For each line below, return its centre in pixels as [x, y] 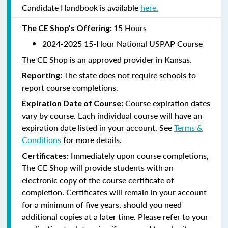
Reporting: [43, 75]
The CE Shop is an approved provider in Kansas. [107, 59]
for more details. [91, 139]
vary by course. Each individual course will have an [112, 115]
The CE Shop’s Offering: [68, 27]
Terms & [188, 127]
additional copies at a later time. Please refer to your [115, 216]
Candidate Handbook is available [81, 7]
